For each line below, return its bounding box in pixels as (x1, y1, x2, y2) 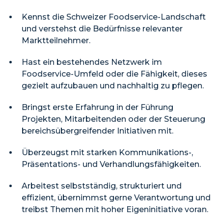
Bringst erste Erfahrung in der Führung (22, 103, 173, 112)
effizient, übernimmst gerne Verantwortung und (22, 193, 211, 202)
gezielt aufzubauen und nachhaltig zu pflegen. (22, 81, 204, 90)
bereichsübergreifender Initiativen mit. (22, 126, 173, 136)
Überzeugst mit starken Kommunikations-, (22, 148, 193, 157)
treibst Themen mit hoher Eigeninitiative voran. (22, 205, 208, 214)
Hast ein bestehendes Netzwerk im (22, 57, 162, 67)
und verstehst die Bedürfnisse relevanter (22, 24, 183, 33)
